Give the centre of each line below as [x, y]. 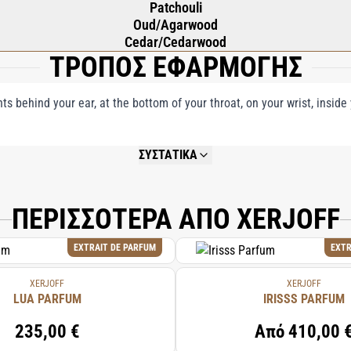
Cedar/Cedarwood [175, 42]
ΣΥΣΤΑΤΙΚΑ [168, 155]
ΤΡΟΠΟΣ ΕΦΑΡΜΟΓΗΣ [175, 67]
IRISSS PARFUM [304, 299]
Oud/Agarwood [175, 25]
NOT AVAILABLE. [175, 172]
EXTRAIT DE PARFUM [115, 248]
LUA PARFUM [47, 299]
